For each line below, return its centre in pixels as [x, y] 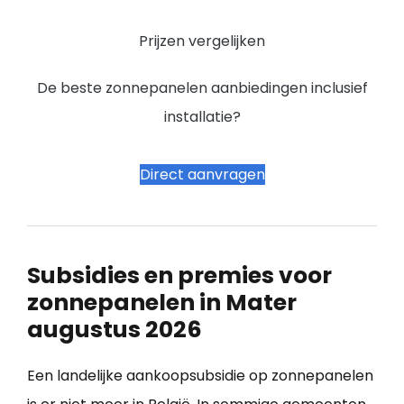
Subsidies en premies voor [179, 275]
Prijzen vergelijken [202, 41]
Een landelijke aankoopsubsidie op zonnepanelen [200, 375]
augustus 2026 [115, 329]
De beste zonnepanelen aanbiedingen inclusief [202, 87]
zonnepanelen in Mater [162, 302]
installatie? [202, 116]
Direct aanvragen [202, 174]
